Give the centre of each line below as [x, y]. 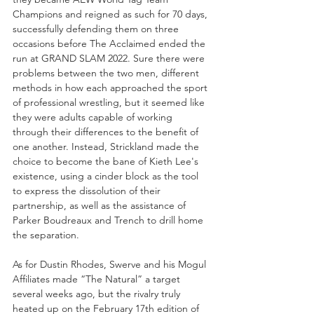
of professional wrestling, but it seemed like [110, 102]
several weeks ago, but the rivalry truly [98, 293]
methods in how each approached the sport [111, 87]
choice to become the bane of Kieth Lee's [107, 161]
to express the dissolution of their [88, 190]
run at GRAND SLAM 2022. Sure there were [110, 58]
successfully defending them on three [97, 28]
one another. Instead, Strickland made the [107, 146]
